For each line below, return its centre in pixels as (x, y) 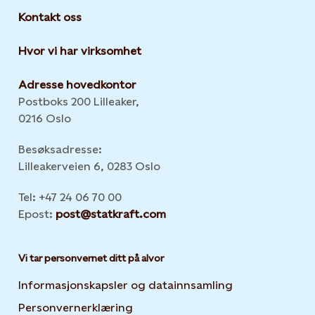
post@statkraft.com (111, 214)
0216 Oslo (45, 118)
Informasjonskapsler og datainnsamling (126, 285)
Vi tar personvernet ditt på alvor (91, 258)
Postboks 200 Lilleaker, (79, 102)
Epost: (37, 214)
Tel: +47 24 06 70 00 (70, 197)
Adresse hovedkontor (77, 85)
